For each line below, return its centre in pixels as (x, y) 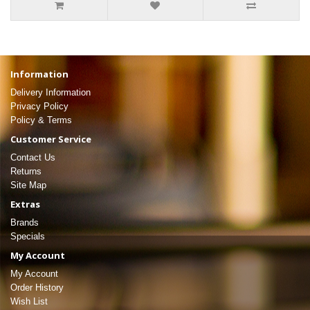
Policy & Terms (41, 120)
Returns (26, 172)
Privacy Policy (39, 107)
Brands (25, 223)
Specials (28, 237)
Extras (25, 204)
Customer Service (51, 139)
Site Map (28, 185)
